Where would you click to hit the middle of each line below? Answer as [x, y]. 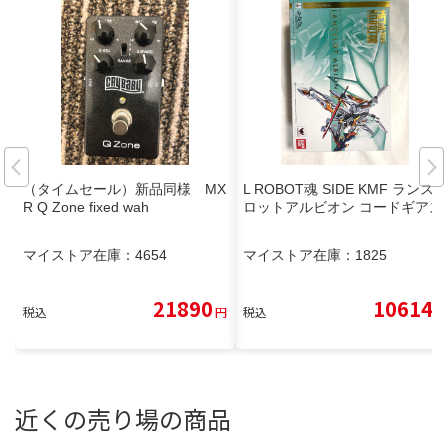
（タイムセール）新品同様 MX [124, 188]
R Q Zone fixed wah [86, 206]
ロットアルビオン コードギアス [343, 206]
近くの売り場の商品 [123, 419]
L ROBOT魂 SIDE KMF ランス [338, 188]
